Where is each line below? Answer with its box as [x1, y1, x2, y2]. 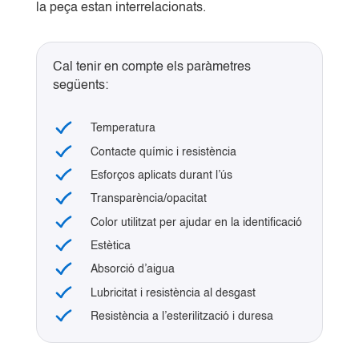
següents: [52, 79, 108, 93]
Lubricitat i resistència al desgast [90, 287, 256, 299]
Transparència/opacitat [90, 193, 207, 205]
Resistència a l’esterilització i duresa [90, 310, 273, 322]
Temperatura [90, 123, 155, 135]
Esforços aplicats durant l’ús [90, 169, 232, 181]
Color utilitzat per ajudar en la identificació [90, 216, 302, 228]
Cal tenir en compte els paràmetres [52, 61, 251, 75]
